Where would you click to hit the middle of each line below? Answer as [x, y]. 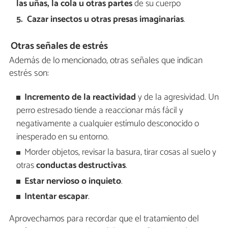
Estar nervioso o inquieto [73, 181]
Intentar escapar [56, 197]
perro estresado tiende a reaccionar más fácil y [99, 111]
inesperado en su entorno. [62, 137]
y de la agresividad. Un [178, 98]
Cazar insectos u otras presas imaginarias [106, 19]
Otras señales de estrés [60, 46]
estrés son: [29, 73]
